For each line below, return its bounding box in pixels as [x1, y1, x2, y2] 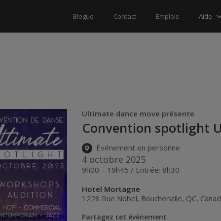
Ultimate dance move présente [82, 109, 195, 118]
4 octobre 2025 [82, 153, 146, 165]
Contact [113, 12, 136, 21]
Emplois [156, 12, 179, 21]
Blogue [73, 12, 94, 21]
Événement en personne [94, 143, 181, 153]
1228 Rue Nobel [82, 193, 138, 203]
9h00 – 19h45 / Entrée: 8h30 [82, 164, 180, 175]
